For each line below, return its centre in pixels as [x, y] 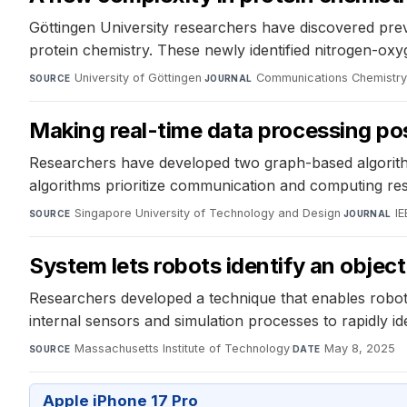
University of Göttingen [138, 77]
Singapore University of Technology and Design [207, 213]
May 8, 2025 [359, 348]
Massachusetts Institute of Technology [182, 348]
